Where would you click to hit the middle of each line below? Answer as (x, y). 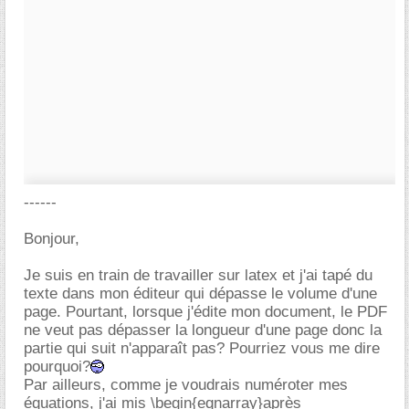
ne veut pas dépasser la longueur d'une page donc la (203, 330)
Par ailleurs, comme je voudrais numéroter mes (186, 385)
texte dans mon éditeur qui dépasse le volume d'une (200, 294)
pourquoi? (57, 367)
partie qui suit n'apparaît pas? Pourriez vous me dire (202, 348)
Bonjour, (52, 239)
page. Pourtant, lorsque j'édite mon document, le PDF (205, 312)
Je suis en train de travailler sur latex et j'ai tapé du (198, 275)
